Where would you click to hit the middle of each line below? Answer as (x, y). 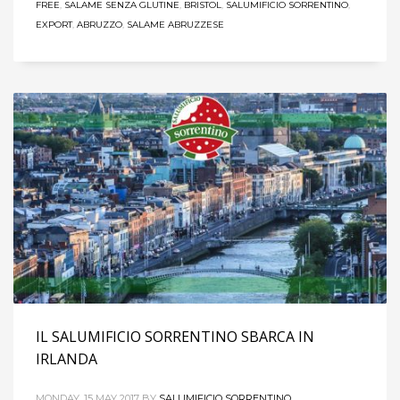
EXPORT (54, 24)
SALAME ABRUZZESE (175, 24)
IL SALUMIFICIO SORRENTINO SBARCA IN (175, 336)
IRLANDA (67, 358)
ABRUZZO (100, 24)
